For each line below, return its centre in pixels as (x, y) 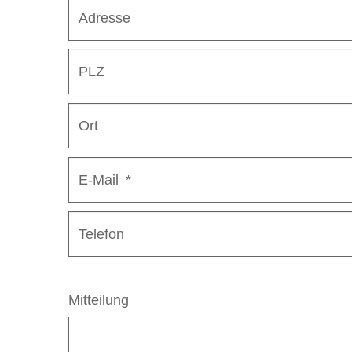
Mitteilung (99, 300)
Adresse (105, 18)
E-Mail (101, 180)
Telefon (102, 234)
